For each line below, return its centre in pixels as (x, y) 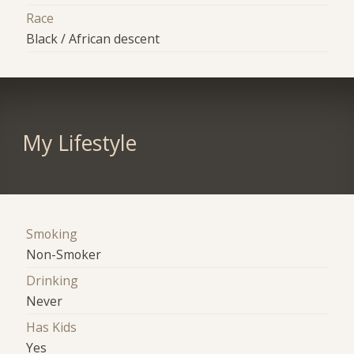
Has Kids (52, 328)
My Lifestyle (79, 143)
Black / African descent (93, 39)
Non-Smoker (64, 254)
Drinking (53, 281)
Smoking (52, 233)
